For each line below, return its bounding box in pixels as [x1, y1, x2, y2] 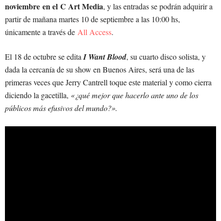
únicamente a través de [5, 26, 77, 37]
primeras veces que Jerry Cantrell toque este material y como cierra [5, 76, 212, 87]
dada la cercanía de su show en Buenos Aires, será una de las [5, 64, 194, 74]
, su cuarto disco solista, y [126, 51, 206, 62]
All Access [77, 26, 111, 37]
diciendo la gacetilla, [5, 89, 71, 100]
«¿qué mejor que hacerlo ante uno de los [71, 89, 198, 100]
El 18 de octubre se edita [5, 51, 83, 62]
